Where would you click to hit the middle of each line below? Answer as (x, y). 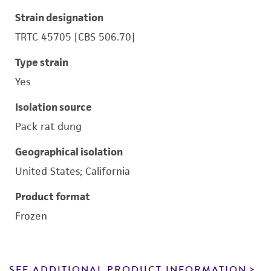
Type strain (42, 62)
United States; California (73, 171)
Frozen (31, 216)
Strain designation (59, 18)
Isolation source (54, 107)
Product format (53, 197)
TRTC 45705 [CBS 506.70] (75, 37)
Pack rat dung (48, 126)
